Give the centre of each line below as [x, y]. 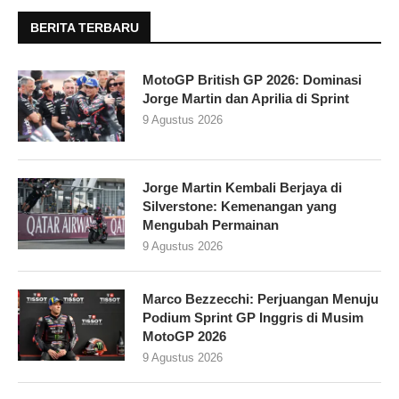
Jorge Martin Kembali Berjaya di [242, 187]
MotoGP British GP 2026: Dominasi [252, 79]
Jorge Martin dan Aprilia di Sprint [246, 98]
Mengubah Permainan [211, 224]
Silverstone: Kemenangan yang [240, 206]
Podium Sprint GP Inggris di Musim [253, 317]
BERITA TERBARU [85, 27]
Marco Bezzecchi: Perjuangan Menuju [261, 298]
